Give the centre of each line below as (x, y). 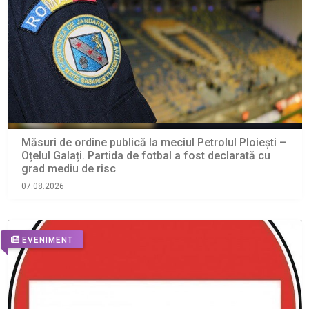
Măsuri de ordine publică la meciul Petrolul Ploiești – (153, 143)
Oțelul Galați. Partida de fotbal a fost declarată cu (146, 156)
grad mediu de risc (68, 169)
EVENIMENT (47, 240)
